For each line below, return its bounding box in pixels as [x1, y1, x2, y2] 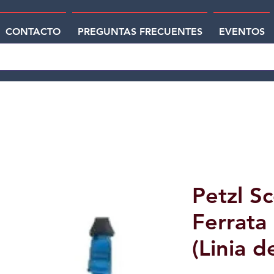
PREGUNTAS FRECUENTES [77, 26, 202, 37]
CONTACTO [6, 26, 61, 37]
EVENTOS [218, 26, 265, 37]
